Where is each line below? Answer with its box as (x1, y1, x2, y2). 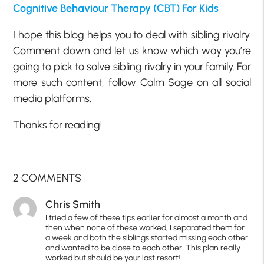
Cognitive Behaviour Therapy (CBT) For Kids (13, 2, 219, 15)
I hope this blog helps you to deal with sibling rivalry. (13, 28, 251, 42)
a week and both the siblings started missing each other (45, 233, 249, 243)
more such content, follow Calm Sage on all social (13, 76, 251, 90)
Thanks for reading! (13, 118, 103, 132)
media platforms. (13, 92, 92, 105)
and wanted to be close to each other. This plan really (45, 243, 241, 253)
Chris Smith (45, 198, 101, 212)
